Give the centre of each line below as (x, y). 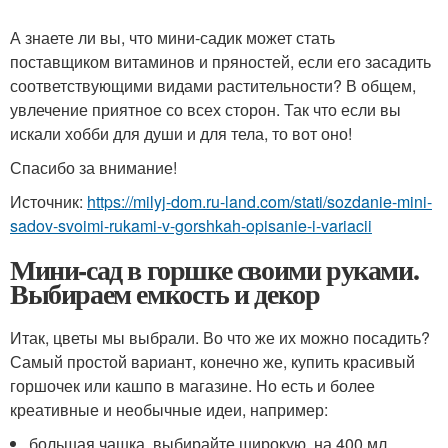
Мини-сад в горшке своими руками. (214, 270)
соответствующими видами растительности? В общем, (213, 86)
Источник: (48, 202)
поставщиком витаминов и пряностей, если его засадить (220, 62)
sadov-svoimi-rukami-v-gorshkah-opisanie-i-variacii (191, 226)
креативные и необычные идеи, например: (169, 410)
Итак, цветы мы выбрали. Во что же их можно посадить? (220, 338)
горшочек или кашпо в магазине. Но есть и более (192, 386)
